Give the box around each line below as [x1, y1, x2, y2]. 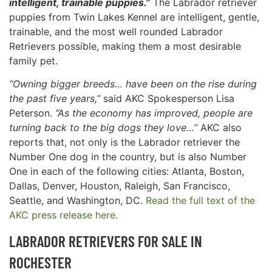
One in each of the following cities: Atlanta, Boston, [9, 165, 244, 178]
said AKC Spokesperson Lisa [100, 92, 234, 105]
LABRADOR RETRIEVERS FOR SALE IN [9, 232, 202, 251]
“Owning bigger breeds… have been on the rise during [9, 78, 257, 90]
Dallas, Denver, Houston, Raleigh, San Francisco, [9, 180, 230, 192]
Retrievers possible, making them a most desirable [9, 39, 241, 52]
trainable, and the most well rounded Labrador [9, 25, 223, 38]
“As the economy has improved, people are [55, 107, 253, 120]
